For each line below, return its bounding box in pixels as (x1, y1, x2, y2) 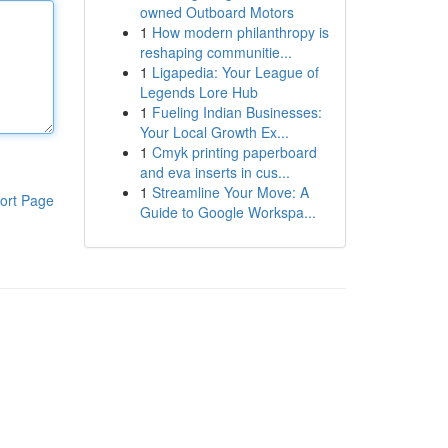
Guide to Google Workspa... (139, 202, 316, 222)
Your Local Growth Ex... (139, 122, 289, 142)
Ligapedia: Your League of (151, 62, 319, 82)
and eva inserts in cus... (139, 162, 290, 182)
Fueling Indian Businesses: (151, 102, 322, 122)
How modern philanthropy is (151, 22, 329, 42)
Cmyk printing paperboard (151, 142, 317, 162)
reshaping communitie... (139, 42, 292, 62)
